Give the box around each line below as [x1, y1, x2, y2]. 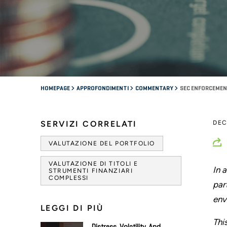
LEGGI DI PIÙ [41, 203, 104, 213]
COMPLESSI [49, 174, 89, 181]
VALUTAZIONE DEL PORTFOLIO [49, 139, 155, 147]
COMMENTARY [135, 85, 174, 92]
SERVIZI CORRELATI [41, 119, 137, 129]
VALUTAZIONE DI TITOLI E [49, 160, 138, 167]
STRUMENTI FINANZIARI [49, 167, 133, 174]
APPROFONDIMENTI [77, 85, 130, 92]
